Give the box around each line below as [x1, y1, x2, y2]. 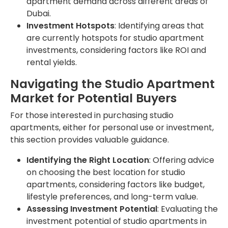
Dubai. [26, 8, 51, 20]
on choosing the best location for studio [26, 166, 185, 179]
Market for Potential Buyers [10, 90, 177, 107]
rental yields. [26, 56, 77, 69]
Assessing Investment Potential [26, 203, 157, 215]
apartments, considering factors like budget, [26, 179, 205, 191]
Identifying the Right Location [26, 154, 149, 166]
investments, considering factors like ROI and [26, 44, 206, 56]
